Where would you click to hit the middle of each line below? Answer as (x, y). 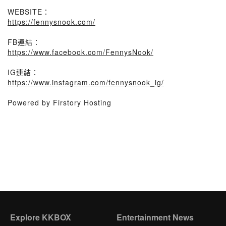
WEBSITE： (29, 12)
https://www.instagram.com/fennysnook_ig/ (86, 82)
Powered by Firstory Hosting (60, 102)
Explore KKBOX (41, 217)
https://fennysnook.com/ (51, 22)
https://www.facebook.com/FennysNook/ (80, 52)
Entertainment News (155, 217)
